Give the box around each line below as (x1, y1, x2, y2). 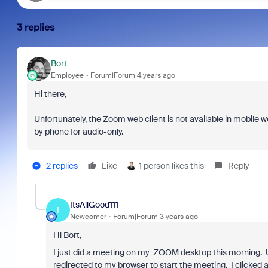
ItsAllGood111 (69, 199, 118, 210)
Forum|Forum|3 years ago (112, 211, 198, 221)
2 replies (45, 160, 78, 171)
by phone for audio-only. (33, 126, 125, 137)
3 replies (16, 22, 55, 33)
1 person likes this (138, 160, 204, 171)
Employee (50, 70, 84, 80)
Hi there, (33, 89, 68, 99)
